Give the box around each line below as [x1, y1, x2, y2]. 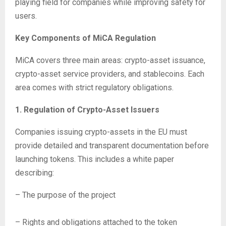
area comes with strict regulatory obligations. [15, 83, 174, 92]
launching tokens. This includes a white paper [15, 154, 174, 164]
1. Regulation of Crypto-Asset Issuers [15, 105, 159, 115]
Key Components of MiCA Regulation [15, 33, 156, 43]
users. [15, 11, 37, 21]
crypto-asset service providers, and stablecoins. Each [15, 69, 204, 79]
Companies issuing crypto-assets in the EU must [15, 127, 187, 137]
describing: [15, 168, 54, 178]
